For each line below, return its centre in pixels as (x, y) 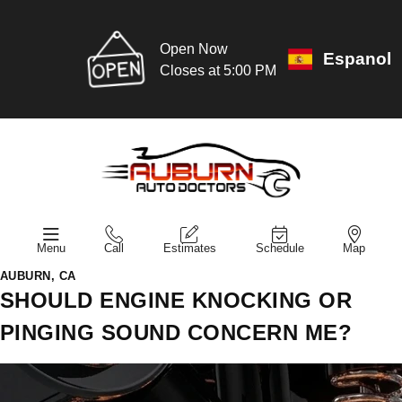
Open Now (193, 48)
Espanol (357, 59)
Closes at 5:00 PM (218, 70)
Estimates (189, 248)
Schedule (280, 248)
